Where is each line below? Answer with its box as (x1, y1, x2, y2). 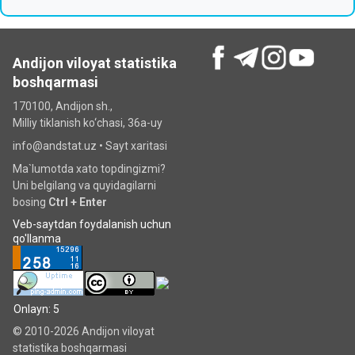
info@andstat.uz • (13, 139, 105, 152)
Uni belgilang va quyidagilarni (13, 179, 156, 192)
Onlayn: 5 (13, 302, 59, 315)
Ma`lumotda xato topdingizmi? (13, 162, 166, 175)
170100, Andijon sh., (13, 100, 113, 113)
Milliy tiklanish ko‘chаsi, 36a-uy (13, 116, 162, 129)
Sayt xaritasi (105, 139, 167, 152)
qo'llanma (13, 232, 61, 245)
